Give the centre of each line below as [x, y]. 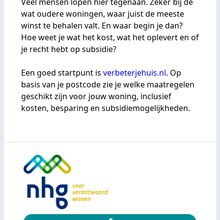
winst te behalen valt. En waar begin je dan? [102, 25]
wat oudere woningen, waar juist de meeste [103, 14]
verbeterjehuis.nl [135, 72]
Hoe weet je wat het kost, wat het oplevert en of [110, 37]
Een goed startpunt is [62, 72]
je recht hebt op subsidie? [69, 49]
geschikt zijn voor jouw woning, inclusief [96, 96]
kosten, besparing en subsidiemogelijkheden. [106, 108]
